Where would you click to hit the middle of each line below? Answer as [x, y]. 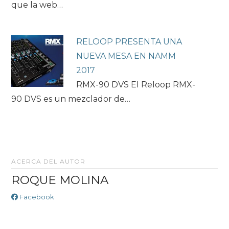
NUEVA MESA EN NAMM [126, 56]
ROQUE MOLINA [60, 180]
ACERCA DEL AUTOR [49, 161]
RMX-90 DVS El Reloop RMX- [136, 84]
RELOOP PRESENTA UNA [129, 41]
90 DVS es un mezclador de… [71, 99]
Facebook [36, 197]
